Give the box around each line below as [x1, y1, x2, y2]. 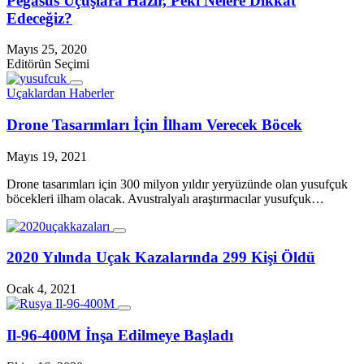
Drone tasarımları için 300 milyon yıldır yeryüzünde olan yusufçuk [6, 176, 348, 191]
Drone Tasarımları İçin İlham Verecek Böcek [6, 115, 302, 133]
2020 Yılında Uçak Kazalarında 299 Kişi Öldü [6, 249, 315, 266]
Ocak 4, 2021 [6, 282, 76, 297]
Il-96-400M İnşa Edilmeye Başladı [6, 326, 233, 344]
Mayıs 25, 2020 [6, 42, 87, 57]
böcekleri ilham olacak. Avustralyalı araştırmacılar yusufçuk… [6, 191, 324, 206]
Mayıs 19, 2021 [6, 149, 87, 163]
